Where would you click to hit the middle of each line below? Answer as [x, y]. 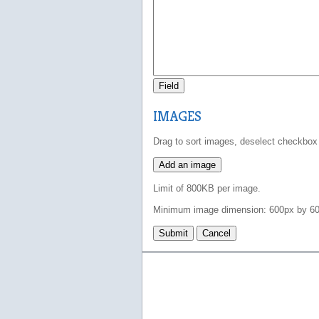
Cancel [216, 233]
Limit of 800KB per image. [206, 188]
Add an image [187, 164]
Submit [173, 233]
